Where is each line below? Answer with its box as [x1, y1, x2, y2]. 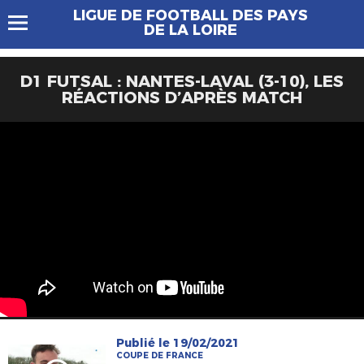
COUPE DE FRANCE [116, 350, 204, 361]
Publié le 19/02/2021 [116, 336, 240, 350]
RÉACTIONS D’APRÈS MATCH [62, 88, 302, 107]
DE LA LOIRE [143, 21, 237, 39]
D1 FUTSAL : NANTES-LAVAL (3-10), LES [20, 71, 344, 91]
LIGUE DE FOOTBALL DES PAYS [72, 6, 308, 24]
